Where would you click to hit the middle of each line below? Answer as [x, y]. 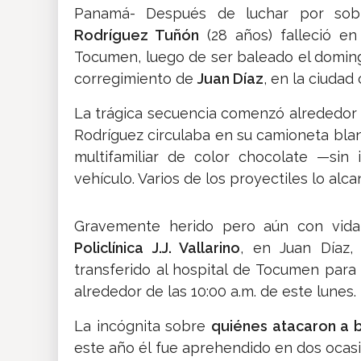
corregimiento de [136, 79]
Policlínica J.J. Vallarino [158, 248]
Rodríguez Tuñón [137, 35]
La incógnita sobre [143, 326]
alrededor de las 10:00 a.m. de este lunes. [215, 292]
